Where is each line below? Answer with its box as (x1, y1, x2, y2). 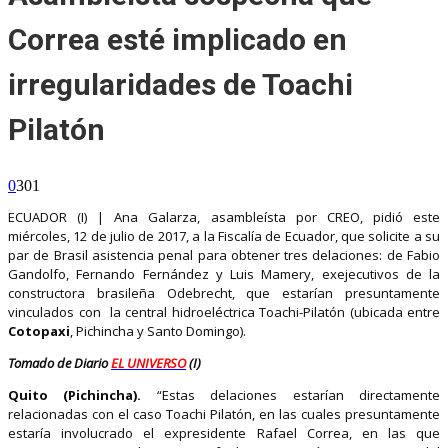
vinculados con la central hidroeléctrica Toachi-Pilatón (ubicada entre (8, 302, 440, 321)
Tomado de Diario (8, 353, 111, 372)
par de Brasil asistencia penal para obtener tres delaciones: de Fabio (8, 245, 440, 264)
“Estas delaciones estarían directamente (141, 385, 441, 404)
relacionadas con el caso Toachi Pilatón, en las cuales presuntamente (8, 404, 440, 423)
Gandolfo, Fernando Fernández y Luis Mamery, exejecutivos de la (8, 264, 440, 283)
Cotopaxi (8, 321, 70, 340)
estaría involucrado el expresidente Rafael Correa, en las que (8, 423, 440, 442)
